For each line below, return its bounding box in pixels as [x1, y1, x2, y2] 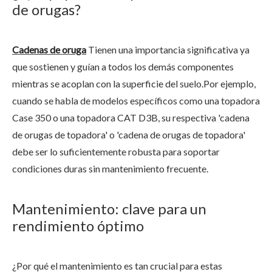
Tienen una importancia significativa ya [86, 44, 250, 55]
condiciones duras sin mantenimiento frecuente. [12, 163, 208, 174]
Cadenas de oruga [12, 44, 86, 55]
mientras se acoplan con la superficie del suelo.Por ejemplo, [12, 78, 256, 89]
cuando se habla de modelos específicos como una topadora [12, 95, 260, 106]
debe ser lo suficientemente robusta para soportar [12, 146, 220, 157]
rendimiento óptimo [12, 217, 144, 234]
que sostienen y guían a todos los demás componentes [12, 61, 234, 72]
